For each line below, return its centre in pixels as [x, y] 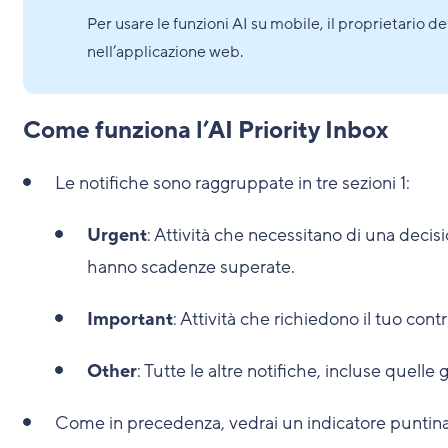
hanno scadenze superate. [190, 267]
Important [129, 319]
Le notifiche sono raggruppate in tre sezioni [227, 183]
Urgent [116, 235]
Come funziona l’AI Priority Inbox [205, 130]
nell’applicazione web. [164, 52]
